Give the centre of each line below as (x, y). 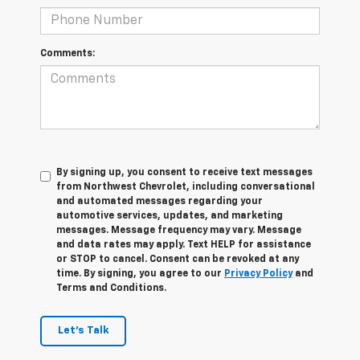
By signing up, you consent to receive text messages (184, 173)
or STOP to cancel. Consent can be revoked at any (178, 260)
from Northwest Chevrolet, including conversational (186, 188)
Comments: (67, 54)
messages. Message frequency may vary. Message (179, 231)
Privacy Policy (258, 274)
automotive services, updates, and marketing (170, 217)
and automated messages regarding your (160, 202)
